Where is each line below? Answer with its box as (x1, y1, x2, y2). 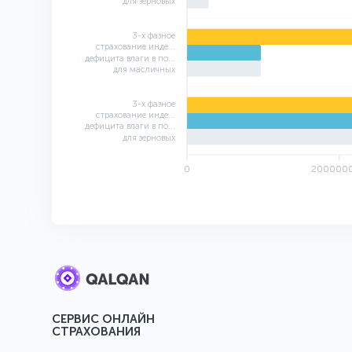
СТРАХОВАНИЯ (51, 324, 141, 339)
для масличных (112, 64, 176, 75)
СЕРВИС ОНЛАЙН (51, 312, 155, 327)
